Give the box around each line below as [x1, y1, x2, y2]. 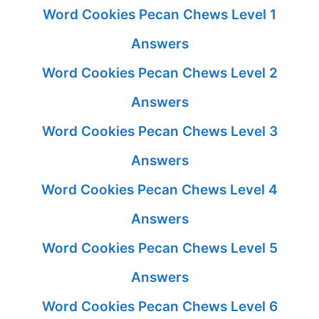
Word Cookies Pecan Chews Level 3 [41, 122, 278, 140]
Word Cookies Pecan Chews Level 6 [41, 298, 278, 315]
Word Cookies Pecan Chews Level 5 [41, 239, 278, 256]
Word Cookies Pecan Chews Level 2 [41, 64, 278, 81]
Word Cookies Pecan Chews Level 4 [41, 181, 278, 198]
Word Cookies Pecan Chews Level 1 [43, 6, 276, 23]
